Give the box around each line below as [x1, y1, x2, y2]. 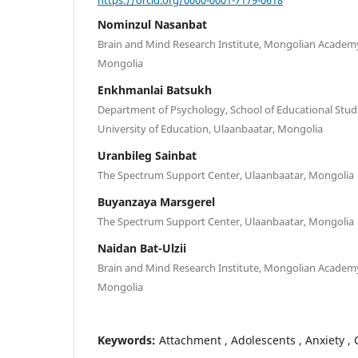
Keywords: [97, 332, 159, 348]
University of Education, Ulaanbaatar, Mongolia [97, 121, 323, 137]
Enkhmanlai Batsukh [97, 82, 212, 98]
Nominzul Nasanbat [97, 17, 207, 33]
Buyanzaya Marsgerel [97, 194, 215, 210]
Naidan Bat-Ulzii [97, 241, 186, 257]
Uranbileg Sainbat [97, 148, 197, 164]
